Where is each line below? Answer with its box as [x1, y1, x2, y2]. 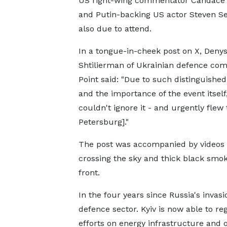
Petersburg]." [78, 117, 129, 127]
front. [78, 168, 100, 177]
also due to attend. [78, 24, 152, 33]
